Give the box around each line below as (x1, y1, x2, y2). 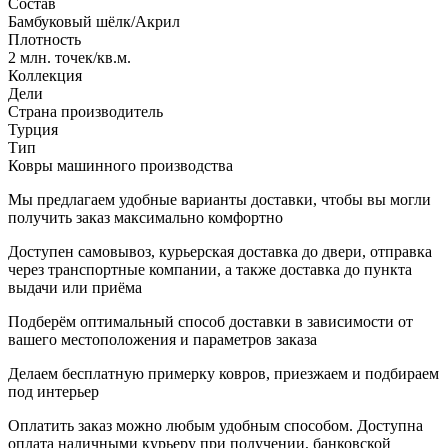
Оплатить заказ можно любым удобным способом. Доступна (8, 416, 423, 434)
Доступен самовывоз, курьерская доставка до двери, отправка (8, 242, 432, 260)
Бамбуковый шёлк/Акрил (8, 12, 180, 30)
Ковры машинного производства (8, 156, 233, 174)
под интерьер (8, 382, 99, 400)
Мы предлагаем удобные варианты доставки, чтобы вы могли (8, 190, 431, 208)
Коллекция (8, 66, 82, 84)
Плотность (8, 30, 81, 48)
